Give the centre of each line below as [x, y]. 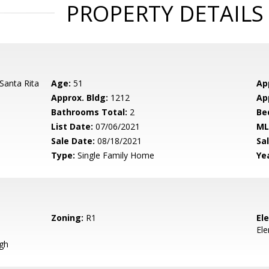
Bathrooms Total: [89, 112]
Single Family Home [115, 155]
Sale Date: [73, 141]
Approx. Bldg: [80, 98]
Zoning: [68, 218]
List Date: [72, 126]
